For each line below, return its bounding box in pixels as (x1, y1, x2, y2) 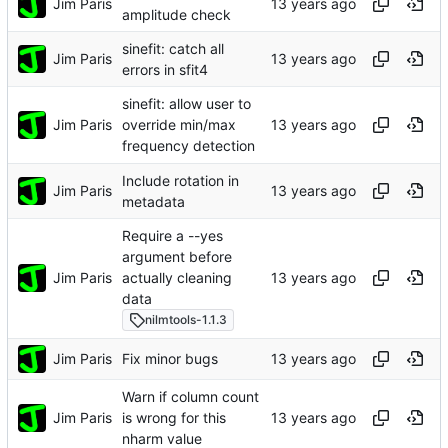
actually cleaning (122, 269, 232, 287)
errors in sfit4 (122, 60, 208, 78)
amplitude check (122, 5, 231, 23)
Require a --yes (122, 226, 223, 244)
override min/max (122, 115, 236, 133)
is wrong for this (122, 408, 226, 426)
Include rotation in (122, 171, 239, 189)
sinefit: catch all (122, 39, 224, 57)
